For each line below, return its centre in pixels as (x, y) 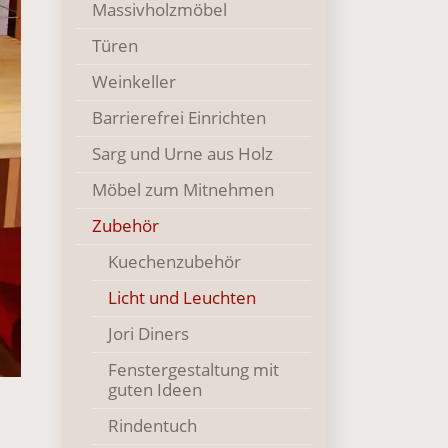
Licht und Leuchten (182, 297)
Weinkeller (134, 81)
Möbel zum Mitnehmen (183, 189)
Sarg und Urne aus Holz (182, 153)
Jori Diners (148, 333)
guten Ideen (155, 389)
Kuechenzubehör (174, 261)
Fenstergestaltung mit (193, 369)
